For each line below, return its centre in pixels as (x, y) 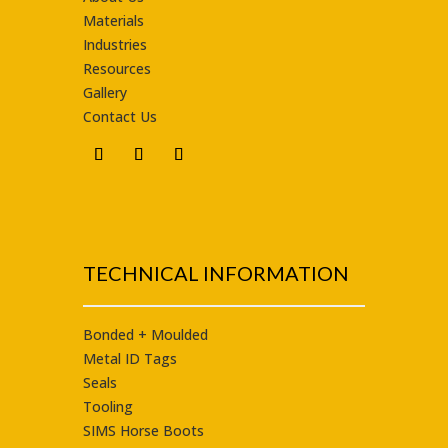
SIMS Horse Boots (143, 431)
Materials (113, 20)
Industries (114, 44)
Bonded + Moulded (145, 335)
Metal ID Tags (129, 359)
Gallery (104, 92)
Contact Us (119, 116)
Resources (116, 68)
